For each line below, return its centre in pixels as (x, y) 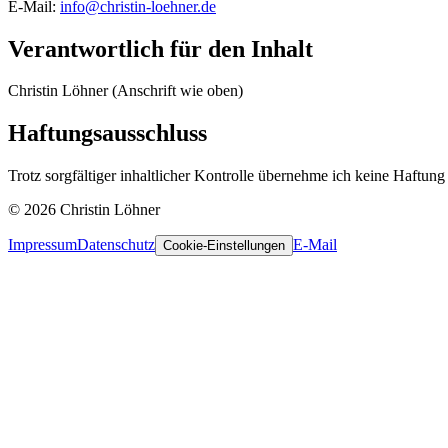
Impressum (42, 245)
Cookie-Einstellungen (224, 246)
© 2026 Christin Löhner (84, 210)
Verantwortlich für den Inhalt (160, 48)
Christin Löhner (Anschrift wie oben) (125, 91)
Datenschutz (116, 245)
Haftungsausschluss (107, 133)
